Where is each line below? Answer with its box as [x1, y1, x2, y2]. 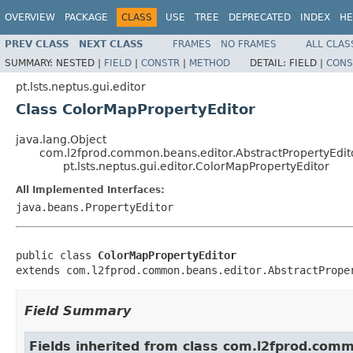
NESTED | [56, 57, 104, 69]
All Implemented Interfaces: [16, 184, 165, 195]
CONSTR [141, 57, 180, 69]
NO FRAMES [221, 38, 277, 50]
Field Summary [24, 303, 131, 318]
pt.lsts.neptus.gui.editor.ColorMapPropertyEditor [63, 159, 329, 173]
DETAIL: [250, 57, 289, 69]
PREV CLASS [5, 38, 69, 50]
